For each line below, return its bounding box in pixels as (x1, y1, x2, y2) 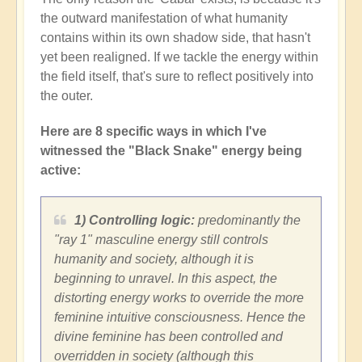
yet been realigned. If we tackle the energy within (40, 50, 318, 65)
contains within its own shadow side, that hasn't (40, 31, 310, 45)
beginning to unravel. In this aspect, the (54, 271, 277, 286)
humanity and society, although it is (54, 252, 254, 267)
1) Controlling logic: (74, 213, 195, 228)
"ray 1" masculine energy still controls (54, 233, 268, 247)
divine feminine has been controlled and (54, 330, 283, 344)
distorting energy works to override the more (54, 291, 304, 305)
